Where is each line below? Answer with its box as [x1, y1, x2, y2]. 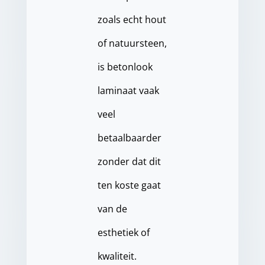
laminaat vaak [97, 84, 159, 97]
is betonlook [97, 60, 153, 73]
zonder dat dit [97, 155, 161, 168]
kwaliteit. [97, 250, 137, 263]
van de [97, 202, 127, 215]
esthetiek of [97, 226, 150, 239]
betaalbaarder [97, 131, 161, 144]
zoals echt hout [97, 13, 166, 26]
